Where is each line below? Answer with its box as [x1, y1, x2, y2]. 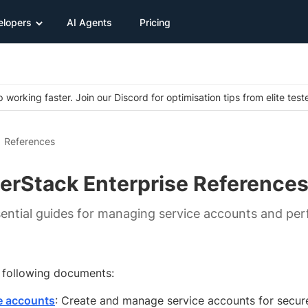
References [4, 135, 55, 148]
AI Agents [67, 16, 112, 28]
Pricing [140, 16, 170, 28]
